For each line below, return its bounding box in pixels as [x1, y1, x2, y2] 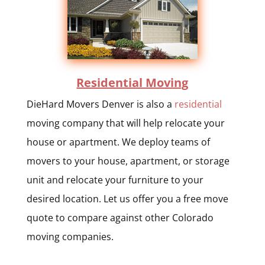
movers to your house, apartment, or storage [26, 154, 230, 167]
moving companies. [26, 230, 114, 243]
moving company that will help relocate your [26, 116, 225, 130]
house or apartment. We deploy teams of [26, 135, 210, 148]
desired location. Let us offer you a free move [26, 192, 228, 205]
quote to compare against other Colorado [26, 211, 214, 224]
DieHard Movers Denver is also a [26, 97, 174, 111]
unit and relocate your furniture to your [26, 173, 203, 186]
